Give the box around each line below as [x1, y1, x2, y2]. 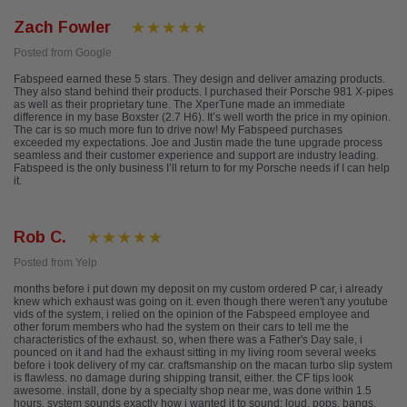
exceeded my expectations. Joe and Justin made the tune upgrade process [14, 136, 382, 150]
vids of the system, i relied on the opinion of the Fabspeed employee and [14, 308, 370, 322]
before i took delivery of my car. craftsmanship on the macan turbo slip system [14, 359, 392, 372]
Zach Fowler [14, 18, 111, 37]
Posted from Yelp [14, 256, 97, 270]
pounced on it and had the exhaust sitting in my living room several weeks [14, 346, 376, 360]
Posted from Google [14, 46, 112, 60]
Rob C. [14, 228, 66, 247]
